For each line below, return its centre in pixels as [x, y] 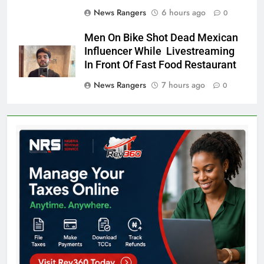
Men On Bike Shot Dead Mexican [161, 37]
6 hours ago [184, 12]
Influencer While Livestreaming [159, 51]
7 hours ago [183, 85]
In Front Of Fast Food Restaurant [160, 65]
